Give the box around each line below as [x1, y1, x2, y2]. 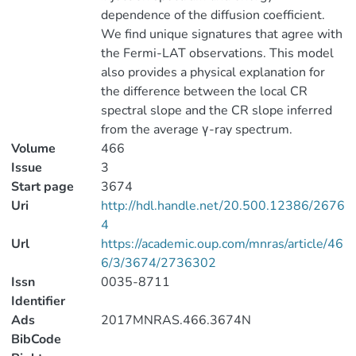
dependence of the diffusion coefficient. [100, 6, 325, 24]
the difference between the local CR [100, 83, 308, 100]
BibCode [11, 331, 61, 348]
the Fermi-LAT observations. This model [100, 44, 334, 62]
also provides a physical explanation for [100, 64, 325, 81]
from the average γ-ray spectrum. [100, 121, 292, 138]
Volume [11, 140, 56, 157]
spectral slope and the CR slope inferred [100, 102, 332, 119]
